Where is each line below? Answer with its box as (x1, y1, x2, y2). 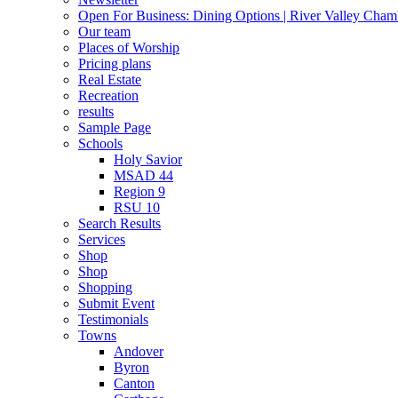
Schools (78, 136, 123, 152)
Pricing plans (78, 56, 151, 72)
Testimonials (78, 312, 148, 328)
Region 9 (114, 184, 165, 200)
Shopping (78, 280, 132, 296)
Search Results (78, 216, 161, 232)
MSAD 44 (114, 168, 173, 184)
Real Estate (78, 72, 141, 88)
